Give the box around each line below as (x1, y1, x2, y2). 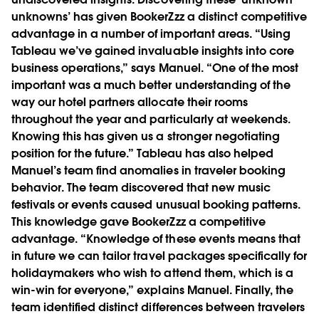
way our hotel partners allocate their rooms (11, 94, 248, 110)
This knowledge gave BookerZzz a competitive (11, 214, 266, 229)
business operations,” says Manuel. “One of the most (11, 60, 298, 75)
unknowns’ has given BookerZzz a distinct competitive (11, 9, 307, 24)
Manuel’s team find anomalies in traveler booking (11, 162, 286, 178)
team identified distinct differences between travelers (11, 299, 305, 315)
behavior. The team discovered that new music (11, 179, 271, 195)
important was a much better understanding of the (11, 77, 291, 93)
